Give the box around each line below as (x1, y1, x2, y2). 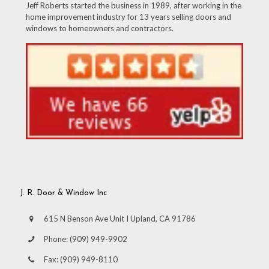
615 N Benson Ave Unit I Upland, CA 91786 (44, 213, 196, 223)
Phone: (44, 234, 70, 244)
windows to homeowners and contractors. (26, 23, 174, 34)
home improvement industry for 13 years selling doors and (26, 12, 231, 22)
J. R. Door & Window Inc (20, 189, 107, 197)
